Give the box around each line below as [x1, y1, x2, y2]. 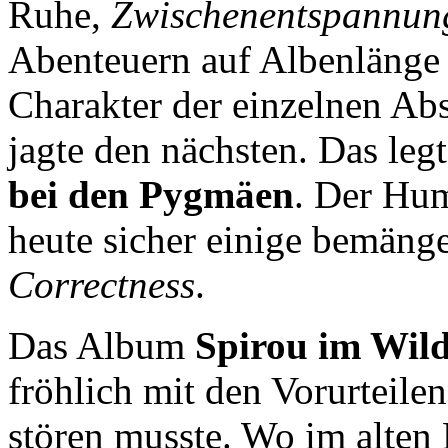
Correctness [8, 262, 195, 306]
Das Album [8, 323, 195, 367]
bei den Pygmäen [8, 172, 294, 216]
